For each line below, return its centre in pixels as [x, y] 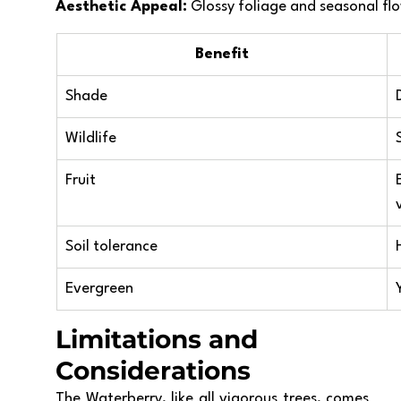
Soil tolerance [111, 247]
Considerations [153, 371]
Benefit [222, 54]
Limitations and [160, 339]
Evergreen [99, 289]
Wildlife [91, 138]
